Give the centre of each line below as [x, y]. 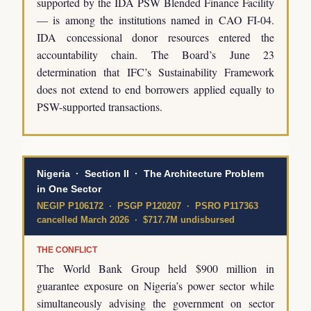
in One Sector [69, 189]
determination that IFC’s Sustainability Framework [155, 72]
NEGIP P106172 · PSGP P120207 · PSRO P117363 [148, 206]
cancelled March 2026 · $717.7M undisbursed [136, 220]
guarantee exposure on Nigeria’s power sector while [155, 286]
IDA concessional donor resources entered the [155, 37]
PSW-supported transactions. [100, 107]
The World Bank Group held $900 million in [155, 269]
